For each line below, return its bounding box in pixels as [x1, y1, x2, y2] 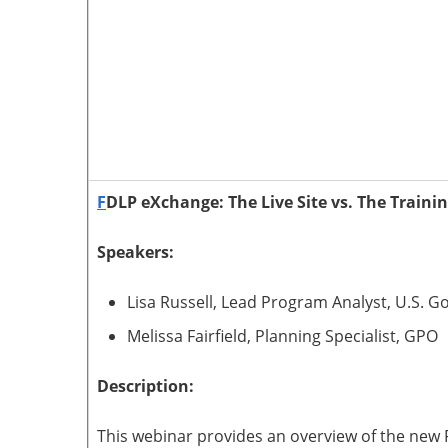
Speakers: [97, 241, 178, 263]
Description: [97, 375, 194, 397]
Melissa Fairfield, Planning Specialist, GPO [127, 325, 438, 347]
